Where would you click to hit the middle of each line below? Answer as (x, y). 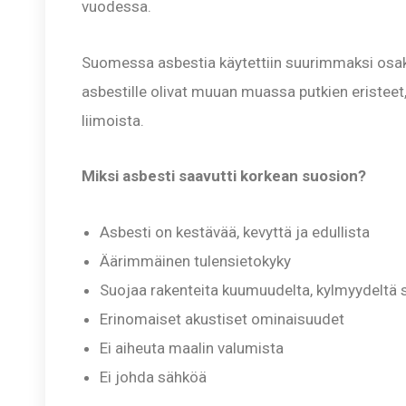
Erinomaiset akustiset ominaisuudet (222, 319)
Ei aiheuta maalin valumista (192, 348)
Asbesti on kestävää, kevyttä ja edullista (235, 232)
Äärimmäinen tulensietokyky (195, 261)
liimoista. (113, 120)
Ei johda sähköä (153, 377)
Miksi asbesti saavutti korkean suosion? (224, 176)
